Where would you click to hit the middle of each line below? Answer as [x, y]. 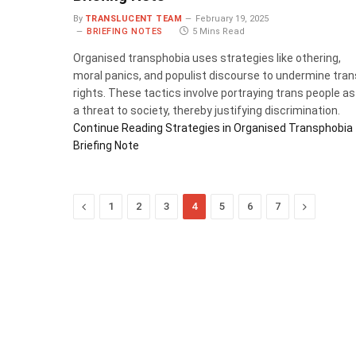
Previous [108, 206]
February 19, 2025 [232, 19]
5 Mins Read [218, 32]
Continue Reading [118, 128]
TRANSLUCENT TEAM [134, 19]
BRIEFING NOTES [125, 32]
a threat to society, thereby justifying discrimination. [207, 111]
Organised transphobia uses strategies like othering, [207, 58]
